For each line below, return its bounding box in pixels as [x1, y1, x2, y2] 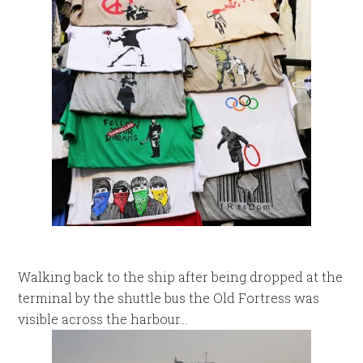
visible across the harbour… [18, 310, 188, 327]
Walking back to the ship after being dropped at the [18, 267, 344, 285]
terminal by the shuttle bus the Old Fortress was [18, 288, 320, 306]
